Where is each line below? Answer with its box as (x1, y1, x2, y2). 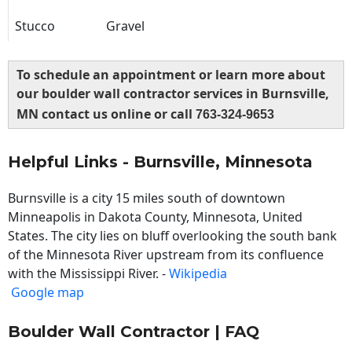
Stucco (15, 17, 55, 35)
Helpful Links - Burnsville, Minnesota (8, 152, 313, 172)
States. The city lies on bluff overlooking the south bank (8, 227, 337, 245)
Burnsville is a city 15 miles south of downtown (8, 189, 285, 207)
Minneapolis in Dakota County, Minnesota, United (8, 208, 302, 226)
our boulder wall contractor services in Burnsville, (16, 85, 329, 103)
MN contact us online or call (16, 105, 196, 123)
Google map (11, 284, 84, 302)
